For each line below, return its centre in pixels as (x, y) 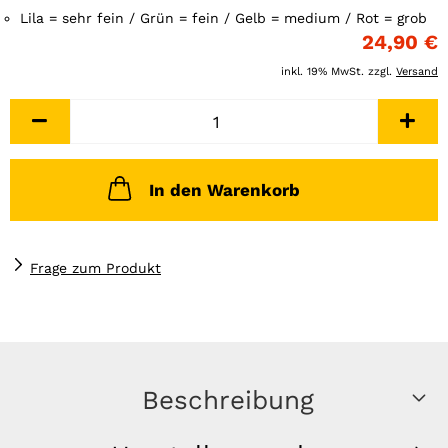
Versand (417, 71)
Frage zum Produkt (95, 268)
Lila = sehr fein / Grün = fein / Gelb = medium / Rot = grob (223, 18)
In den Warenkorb (224, 190)
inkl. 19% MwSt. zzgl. (338, 71)
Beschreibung (227, 400)
